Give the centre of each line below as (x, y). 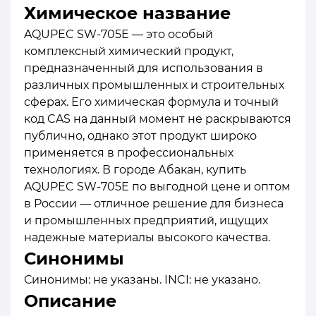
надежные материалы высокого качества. (147, 237)
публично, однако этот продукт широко (140, 135)
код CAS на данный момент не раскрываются (158, 119)
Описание (70, 300)
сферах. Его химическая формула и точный (151, 102)
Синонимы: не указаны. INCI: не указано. (142, 279)
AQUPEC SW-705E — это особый (119, 34)
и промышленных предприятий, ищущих (146, 220)
